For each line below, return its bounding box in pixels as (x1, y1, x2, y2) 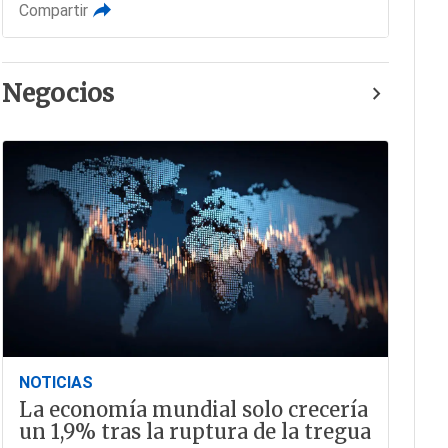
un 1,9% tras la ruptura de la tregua (18, 418, 371, 444)
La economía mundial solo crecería (18, 396, 368, 422)
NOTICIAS (18, 372, 93, 392)
